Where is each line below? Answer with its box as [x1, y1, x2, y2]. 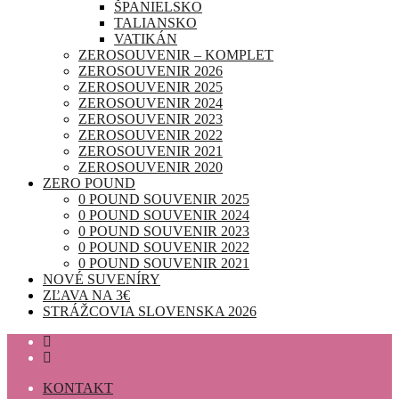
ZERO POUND [43, 175, 135, 191]
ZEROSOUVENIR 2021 [78, 143, 223, 159]
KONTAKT [43, 380, 113, 395]
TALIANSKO [114, 15, 197, 30]
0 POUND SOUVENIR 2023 [78, 224, 249, 239]
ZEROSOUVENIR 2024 [78, 95, 223, 110]
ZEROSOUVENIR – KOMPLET [78, 47, 273, 62]
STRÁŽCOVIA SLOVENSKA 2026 [43, 304, 256, 319]
